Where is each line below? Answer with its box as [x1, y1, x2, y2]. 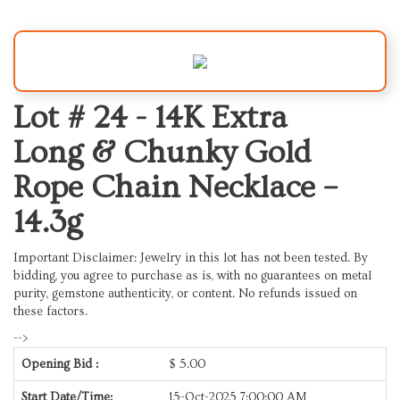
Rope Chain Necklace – [13, 169, 337, 205]
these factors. [13, 304, 87, 319]
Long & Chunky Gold [13, 134, 311, 171]
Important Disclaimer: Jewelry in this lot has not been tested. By [13, 250, 368, 265]
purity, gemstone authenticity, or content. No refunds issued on [13, 286, 357, 301]
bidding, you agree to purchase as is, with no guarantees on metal [13, 268, 371, 283]
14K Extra [154, 99, 287, 136]
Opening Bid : [21, 356, 98, 371]
